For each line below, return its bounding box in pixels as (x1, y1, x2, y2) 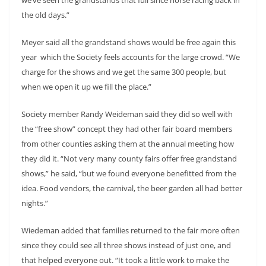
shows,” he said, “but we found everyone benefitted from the (21, 167, 236, 179)
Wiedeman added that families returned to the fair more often (21, 224, 240, 236)
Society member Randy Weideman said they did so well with (21, 108, 233, 119)
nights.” (21, 197, 48, 208)
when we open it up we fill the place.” (21, 81, 151, 92)
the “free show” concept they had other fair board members (21, 123, 232, 134)
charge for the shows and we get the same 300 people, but (21, 66, 226, 77)
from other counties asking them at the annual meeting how (21, 138, 234, 149)
